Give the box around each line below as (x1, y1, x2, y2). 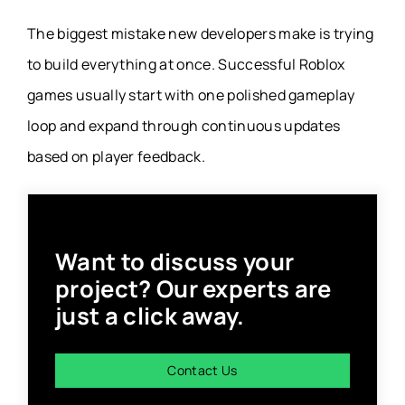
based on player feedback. (27, 146, 206, 167)
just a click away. (55, 300, 245, 333)
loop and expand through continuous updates (27, 116, 341, 137)
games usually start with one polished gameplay (27, 85, 355, 106)
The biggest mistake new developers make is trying (27, 24, 374, 44)
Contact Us (167, 361, 238, 379)
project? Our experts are (55, 273, 332, 306)
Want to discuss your (55, 246, 295, 278)
